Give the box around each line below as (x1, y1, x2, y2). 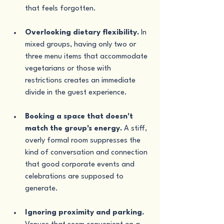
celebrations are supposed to (25, 173, 125, 180)
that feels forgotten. (25, 5, 96, 12)
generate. (25, 185, 58, 192)
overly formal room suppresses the (25, 137, 142, 144)
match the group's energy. (25, 125, 122, 132)
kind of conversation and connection (25, 149, 149, 156)
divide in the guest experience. (25, 89, 127, 96)
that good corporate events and (25, 161, 136, 168)
